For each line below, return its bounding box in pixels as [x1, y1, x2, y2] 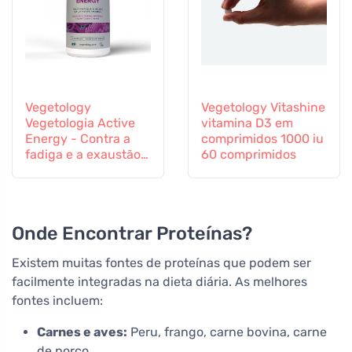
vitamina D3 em [201, 115, 293, 130]
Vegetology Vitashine [201, 99, 325, 115]
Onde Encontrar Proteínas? [12, 222, 252, 244]
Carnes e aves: [37, 324, 127, 339]
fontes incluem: [12, 292, 103, 308]
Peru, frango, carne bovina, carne [127, 324, 327, 339]
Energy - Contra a [25, 130, 130, 146]
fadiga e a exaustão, [25, 146, 144, 162]
